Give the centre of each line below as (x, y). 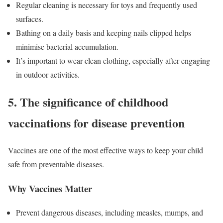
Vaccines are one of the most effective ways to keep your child (106, 150)
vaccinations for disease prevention (96, 123)
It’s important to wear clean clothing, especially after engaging (113, 61)
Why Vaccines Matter (50, 188)
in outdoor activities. (48, 75)
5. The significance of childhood (88, 102)
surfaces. (30, 19)
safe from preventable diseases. (56, 164)
